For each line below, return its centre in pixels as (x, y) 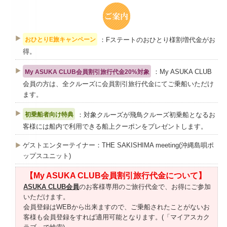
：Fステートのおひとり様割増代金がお (158, 40)
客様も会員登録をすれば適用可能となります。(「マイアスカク (117, 217)
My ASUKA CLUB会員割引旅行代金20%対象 (87, 71)
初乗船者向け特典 (49, 115)
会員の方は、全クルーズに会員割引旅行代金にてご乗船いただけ (119, 84)
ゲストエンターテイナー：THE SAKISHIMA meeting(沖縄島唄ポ (119, 145)
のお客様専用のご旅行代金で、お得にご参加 (145, 186)
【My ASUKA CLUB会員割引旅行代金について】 (116, 176)
